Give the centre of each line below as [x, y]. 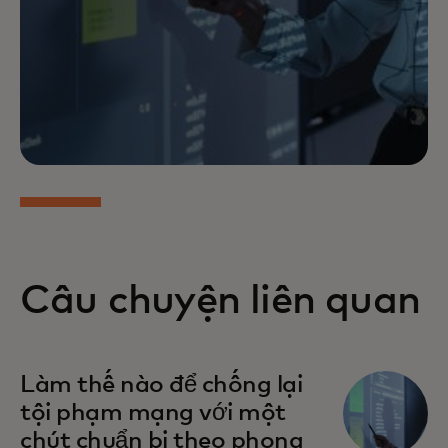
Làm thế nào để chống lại [161, 385]
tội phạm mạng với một [153, 413]
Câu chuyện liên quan [220, 301]
